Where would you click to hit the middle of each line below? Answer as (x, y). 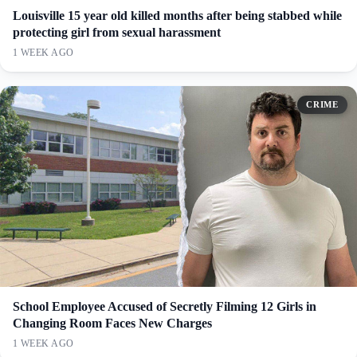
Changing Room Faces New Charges (112, 323)
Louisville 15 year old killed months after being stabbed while (177, 15)
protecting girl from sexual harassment (117, 32)
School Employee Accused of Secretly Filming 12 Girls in (165, 306)
